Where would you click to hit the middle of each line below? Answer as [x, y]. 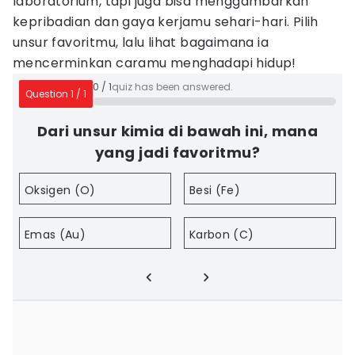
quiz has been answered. [172, 87]
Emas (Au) [55, 235]
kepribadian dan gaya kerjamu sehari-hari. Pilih [166, 22]
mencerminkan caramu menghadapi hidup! [155, 63]
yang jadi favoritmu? [177, 153]
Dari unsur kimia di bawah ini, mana [177, 131]
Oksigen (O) [60, 190]
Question [48, 94]
